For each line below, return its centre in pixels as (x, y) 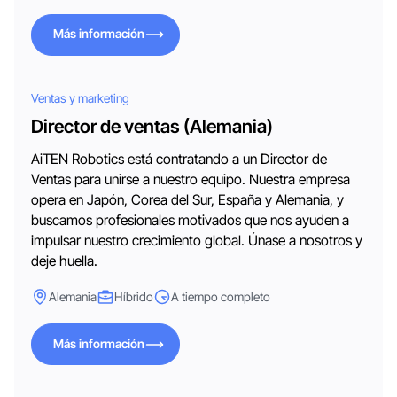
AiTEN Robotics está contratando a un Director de (179, 159)
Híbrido (134, 296)
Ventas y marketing (81, 99)
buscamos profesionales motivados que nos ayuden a (191, 220)
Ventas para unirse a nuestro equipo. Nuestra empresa (191, 179)
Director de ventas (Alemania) (152, 126)
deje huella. (65, 261)
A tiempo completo (221, 296)
